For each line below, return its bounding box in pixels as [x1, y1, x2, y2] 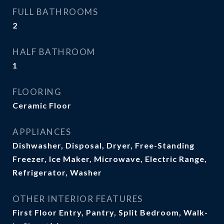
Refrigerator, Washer [12, 167, 102, 177]
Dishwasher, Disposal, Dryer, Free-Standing [12, 140, 194, 150]
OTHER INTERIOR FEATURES [12, 193, 143, 204]
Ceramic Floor [12, 100, 71, 110]
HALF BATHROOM [12, 46, 95, 57]
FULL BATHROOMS [12, 6, 98, 17]
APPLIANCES [12, 126, 71, 137]
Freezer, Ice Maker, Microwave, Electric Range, [12, 154, 207, 163]
